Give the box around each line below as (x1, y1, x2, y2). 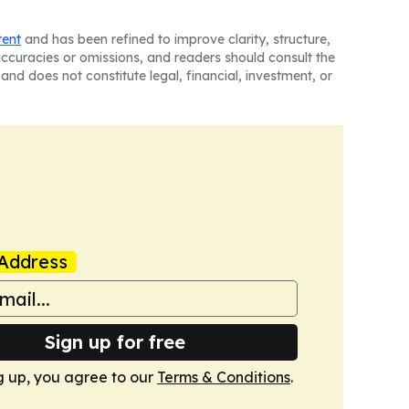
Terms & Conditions (157, 368, 290, 387)
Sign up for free (45, 330, 185, 354)
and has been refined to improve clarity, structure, (21, 31, 330, 48)
